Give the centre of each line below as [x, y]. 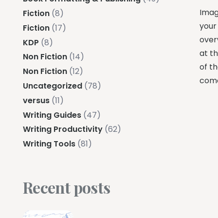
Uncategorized [53, 86]
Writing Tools [49, 144]
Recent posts [67, 187]
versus [36, 100]
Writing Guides [52, 115]
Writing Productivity [63, 129]
